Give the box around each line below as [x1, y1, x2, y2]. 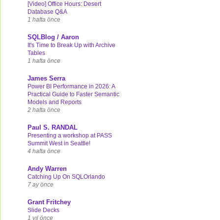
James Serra [27, 74, 65, 82]
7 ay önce [27, 181, 54, 188]
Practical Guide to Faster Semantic [27, 90, 119, 98]
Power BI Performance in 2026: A [27, 82, 115, 90]
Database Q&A [27, 8, 67, 15]
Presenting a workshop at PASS [27, 132, 112, 139]
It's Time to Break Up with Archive [27, 41, 115, 49]
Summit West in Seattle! [27, 139, 90, 147]
